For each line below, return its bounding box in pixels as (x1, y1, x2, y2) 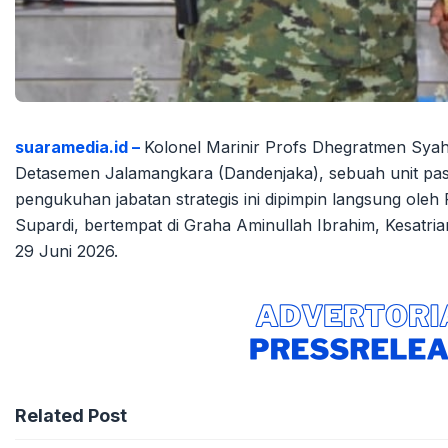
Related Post (15, 404, 127, 426)
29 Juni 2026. (15, 240, 118, 261)
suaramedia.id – (15, 136, 144, 157)
